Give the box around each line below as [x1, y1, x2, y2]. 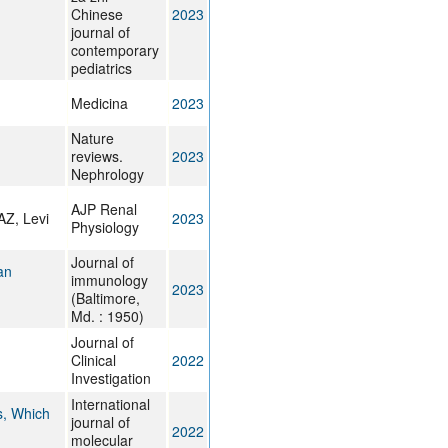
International [70, 394, 150, 415]
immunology [70, 270, 148, 291]
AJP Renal [70, 199, 137, 220]
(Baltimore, [70, 288, 140, 309]
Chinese [70, 4, 123, 25]
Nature [70, 128, 114, 149]
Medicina [70, 93, 128, 114]
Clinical [70, 350, 116, 371]
